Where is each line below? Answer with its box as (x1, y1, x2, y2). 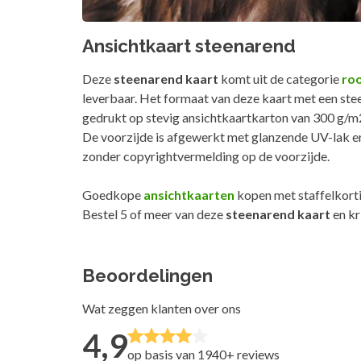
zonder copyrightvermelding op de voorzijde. (82, 148, 330, 164)
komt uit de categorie (218, 71, 342, 87)
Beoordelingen (82, 265, 213, 287)
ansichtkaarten (143, 187, 234, 203)
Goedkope (82, 187, 143, 203)
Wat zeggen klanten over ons (82, 301, 241, 317)
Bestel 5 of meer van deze (82, 206, 226, 222)
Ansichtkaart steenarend (82, 35, 296, 57)
